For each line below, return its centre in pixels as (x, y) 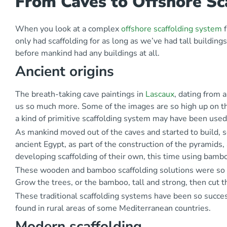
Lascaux (160, 94)
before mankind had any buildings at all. (87, 53)
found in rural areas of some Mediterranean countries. (113, 208)
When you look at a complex (68, 29)
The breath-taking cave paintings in (80, 94)
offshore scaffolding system (172, 29)
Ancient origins (65, 71)
